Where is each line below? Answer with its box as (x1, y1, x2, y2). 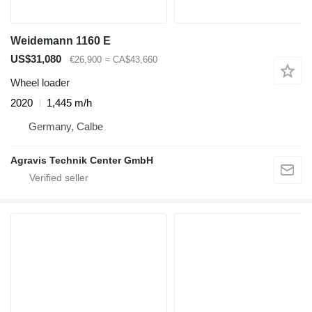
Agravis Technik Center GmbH (10, 155, 153, 166)
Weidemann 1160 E (10, 34, 111, 47)
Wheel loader (10, 77, 70, 89)
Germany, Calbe (29, 120, 103, 133)
